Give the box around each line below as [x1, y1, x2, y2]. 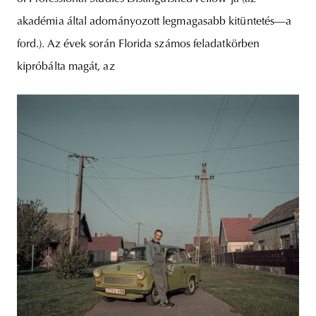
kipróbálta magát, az [17, 61, 115, 73]
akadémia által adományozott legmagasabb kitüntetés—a [17, 16, 292, 28]
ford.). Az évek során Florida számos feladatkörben [17, 39, 260, 51]
